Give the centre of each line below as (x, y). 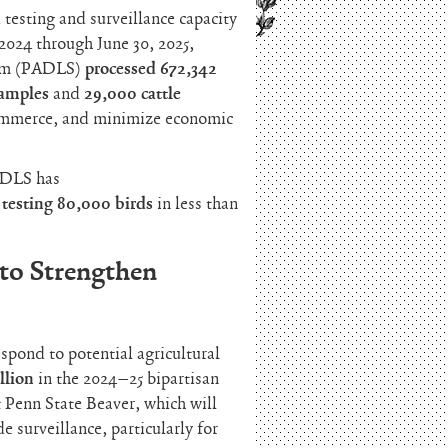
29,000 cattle (133, 93)
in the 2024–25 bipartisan (127, 378)
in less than (196, 203)
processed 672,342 (151, 68)
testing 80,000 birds (78, 203)
